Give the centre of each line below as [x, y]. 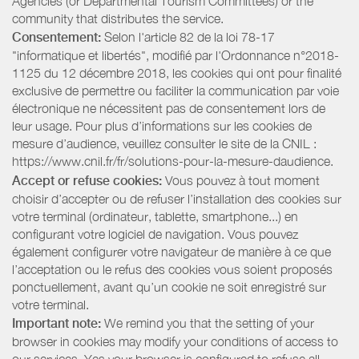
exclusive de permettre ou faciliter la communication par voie [175, 91]
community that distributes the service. [118, 18]
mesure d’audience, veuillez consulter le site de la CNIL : [164, 144]
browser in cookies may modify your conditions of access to [175, 342]
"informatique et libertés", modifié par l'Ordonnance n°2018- [175, 56]
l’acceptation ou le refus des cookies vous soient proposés [172, 269]
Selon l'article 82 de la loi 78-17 [188, 37]
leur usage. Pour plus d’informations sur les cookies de [162, 126]
